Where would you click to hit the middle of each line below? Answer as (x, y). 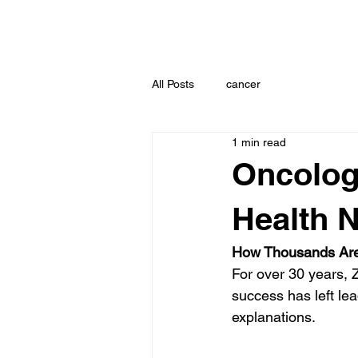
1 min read (259, 142)
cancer (243, 84)
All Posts (173, 84)
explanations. (274, 317)
